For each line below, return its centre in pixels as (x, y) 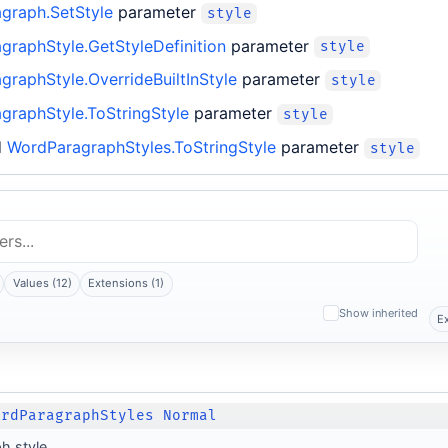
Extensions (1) (126, 283)
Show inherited (378, 312)
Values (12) (42, 283)
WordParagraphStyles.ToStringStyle (141, 146)
